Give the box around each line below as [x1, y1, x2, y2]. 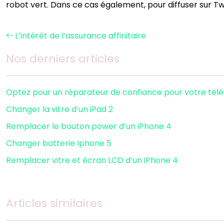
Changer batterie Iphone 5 [6, 137, 111, 149]
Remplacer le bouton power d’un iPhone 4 [6, 120, 171, 132]
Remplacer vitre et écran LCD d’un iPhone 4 [6, 154, 178, 166]
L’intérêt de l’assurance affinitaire [15, 30, 146, 42]
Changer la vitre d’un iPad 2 [6, 103, 113, 115]
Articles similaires [6, 195, 102, 211]
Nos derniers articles [6, 51, 119, 67]
